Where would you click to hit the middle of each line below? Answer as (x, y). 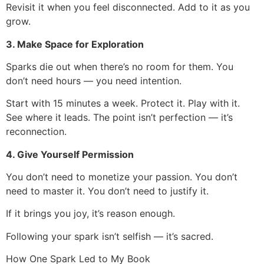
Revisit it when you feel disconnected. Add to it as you (128, 7)
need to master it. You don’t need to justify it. (107, 191)
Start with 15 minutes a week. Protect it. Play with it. (123, 103)
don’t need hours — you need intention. (94, 80)
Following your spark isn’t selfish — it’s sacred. (110, 236)
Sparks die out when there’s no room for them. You (120, 66)
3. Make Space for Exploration (75, 44)
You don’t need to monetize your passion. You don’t (122, 177)
